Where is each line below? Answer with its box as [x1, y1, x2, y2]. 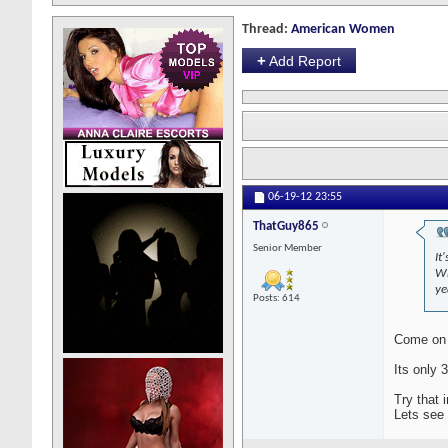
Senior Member [253, 243, 322, 255]
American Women [291, 22, 395, 37]
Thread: [242, 22, 291, 37]
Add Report [269, 53, 341, 69]
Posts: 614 [253, 293, 300, 305]
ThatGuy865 [253, 220, 319, 234]
